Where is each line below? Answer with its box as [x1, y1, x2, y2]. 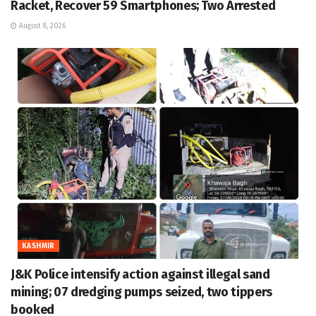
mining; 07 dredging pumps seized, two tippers [11, 284, 272, 300]
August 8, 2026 [17, 22, 66, 31]
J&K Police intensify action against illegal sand [11, 267, 270, 283]
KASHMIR [22, 242, 55, 251]
